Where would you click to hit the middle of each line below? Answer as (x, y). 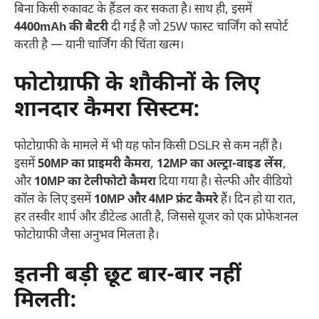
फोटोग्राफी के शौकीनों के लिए (137, 85)
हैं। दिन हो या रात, (257, 200)
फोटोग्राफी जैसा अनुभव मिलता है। (87, 236)
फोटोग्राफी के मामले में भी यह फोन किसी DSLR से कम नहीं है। (148, 147)
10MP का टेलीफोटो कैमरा (95, 183)
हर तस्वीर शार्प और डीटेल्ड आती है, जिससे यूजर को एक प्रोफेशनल (156, 218)
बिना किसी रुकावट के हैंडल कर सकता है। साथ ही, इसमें (133, 10)
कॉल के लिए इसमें (54, 200)
